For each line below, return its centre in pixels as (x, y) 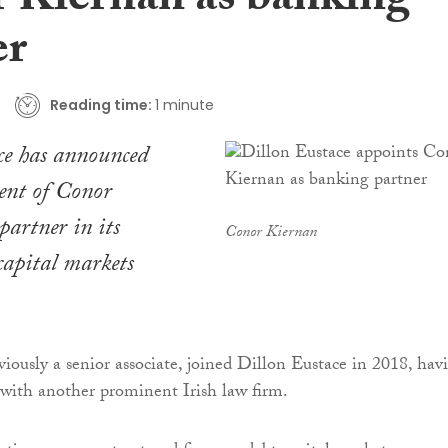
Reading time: (100, 104)
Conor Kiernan (270, 234)
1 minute (184, 104)
